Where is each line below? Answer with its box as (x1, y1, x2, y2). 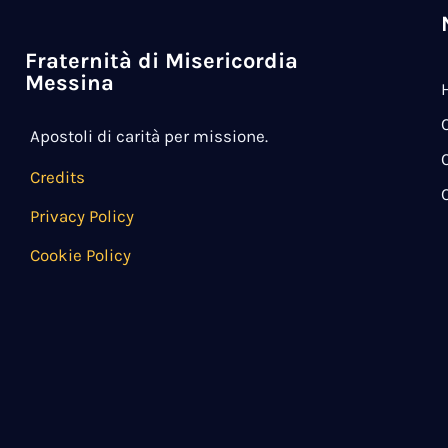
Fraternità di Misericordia (25, 47, 298, 74)
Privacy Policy (30, 205, 134, 226)
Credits (30, 166, 85, 187)
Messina (25, 69, 114, 96)
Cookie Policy (30, 245, 131, 266)
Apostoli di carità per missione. (30, 125, 268, 146)
